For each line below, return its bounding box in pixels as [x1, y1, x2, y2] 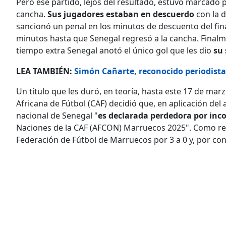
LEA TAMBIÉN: [16, 65, 72, 77]
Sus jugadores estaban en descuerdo [47, 8, 194, 20]
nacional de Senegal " [16, 109, 98, 121]
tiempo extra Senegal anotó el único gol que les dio [16, 44, 213, 56]
